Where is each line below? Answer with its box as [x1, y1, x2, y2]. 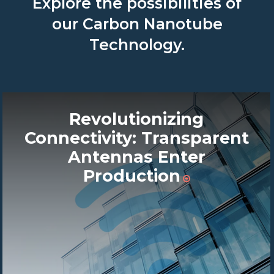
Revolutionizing [69, 108, 204, 129]
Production [83, 165, 180, 186]
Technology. [89, 35, 185, 54]
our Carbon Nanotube [51, 15, 223, 34]
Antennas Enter [67, 146, 206, 167]
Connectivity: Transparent [24, 127, 249, 148]
